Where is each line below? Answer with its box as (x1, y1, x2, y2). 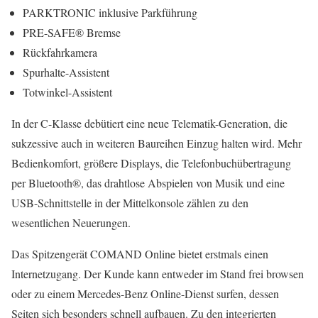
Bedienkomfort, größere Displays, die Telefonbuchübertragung (11, 155, 291, 170)
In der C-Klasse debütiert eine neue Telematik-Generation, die (11, 116, 287, 131)
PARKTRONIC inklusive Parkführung (23, 5, 197, 20)
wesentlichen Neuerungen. (11, 215, 131, 230)
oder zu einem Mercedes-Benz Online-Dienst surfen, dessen (11, 286, 279, 301)
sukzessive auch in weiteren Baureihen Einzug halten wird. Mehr (11, 136, 302, 150)
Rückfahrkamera (23, 45, 97, 60)
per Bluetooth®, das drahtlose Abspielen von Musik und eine (11, 175, 285, 190)
